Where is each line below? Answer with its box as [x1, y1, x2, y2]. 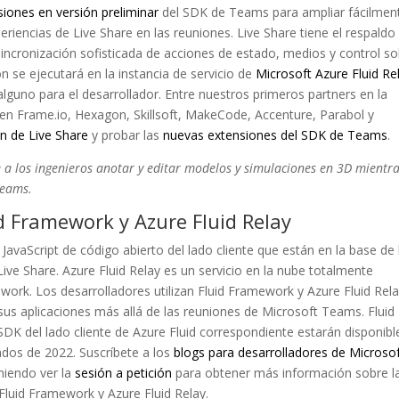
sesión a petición [75, 364, 173, 381]
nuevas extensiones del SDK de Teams [163, 126, 388, 143]
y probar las [88, 126, 164, 143]
